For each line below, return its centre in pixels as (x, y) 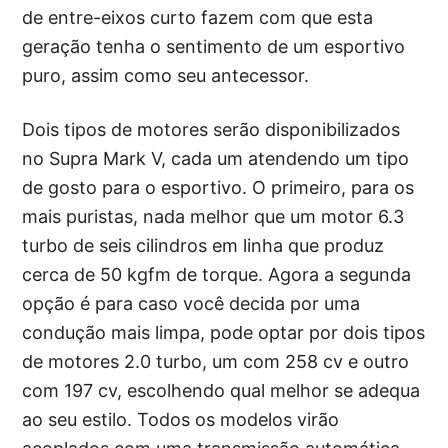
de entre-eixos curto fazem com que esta (198, 17)
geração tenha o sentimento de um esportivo (214, 46)
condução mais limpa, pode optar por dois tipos (224, 332)
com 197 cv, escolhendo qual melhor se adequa (221, 390)
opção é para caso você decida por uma (191, 303)
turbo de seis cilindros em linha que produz (203, 245)
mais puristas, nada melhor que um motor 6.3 (213, 216)
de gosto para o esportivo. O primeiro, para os (218, 187)
